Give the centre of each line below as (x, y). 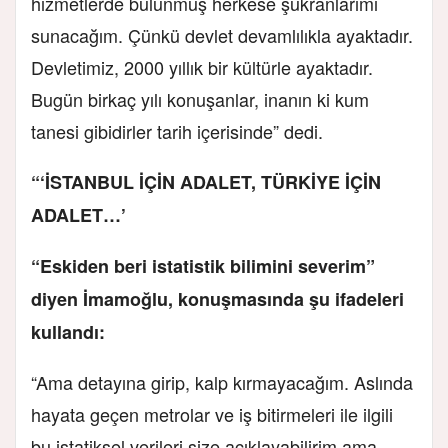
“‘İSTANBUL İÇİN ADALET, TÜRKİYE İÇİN (206, 181)
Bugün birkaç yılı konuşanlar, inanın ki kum (200, 98)
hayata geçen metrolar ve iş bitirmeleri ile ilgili (212, 413)
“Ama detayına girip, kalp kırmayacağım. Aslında (222, 381)
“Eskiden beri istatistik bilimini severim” (203, 265)
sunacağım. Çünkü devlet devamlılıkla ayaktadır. (222, 34)
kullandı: (68, 331)
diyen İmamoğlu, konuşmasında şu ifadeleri (217, 298)
